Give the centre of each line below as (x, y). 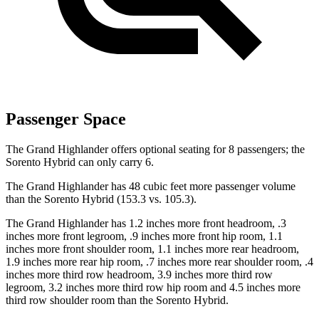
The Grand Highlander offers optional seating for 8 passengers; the (155, 150)
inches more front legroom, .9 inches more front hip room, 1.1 (144, 236)
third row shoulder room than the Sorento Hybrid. (117, 300)
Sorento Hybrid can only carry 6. (80, 162)
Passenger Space (66, 119)
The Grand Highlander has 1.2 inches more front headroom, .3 (146, 224)
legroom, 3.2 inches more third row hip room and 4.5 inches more (153, 288)
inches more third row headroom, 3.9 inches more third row (139, 275)
